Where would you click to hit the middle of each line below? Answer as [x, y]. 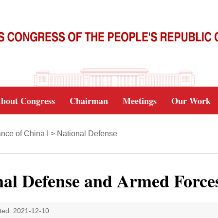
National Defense [87, 134]
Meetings [140, 101]
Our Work [191, 101]
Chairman [89, 101]
